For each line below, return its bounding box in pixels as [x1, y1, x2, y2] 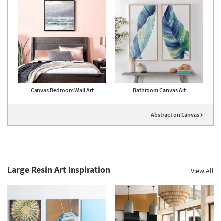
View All [191, 166, 214, 175]
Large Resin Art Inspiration [7, 163, 110, 175]
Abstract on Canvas [151, 110, 200, 118]
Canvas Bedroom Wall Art [30, 86, 94, 94]
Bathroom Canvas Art [132, 86, 186, 94]
